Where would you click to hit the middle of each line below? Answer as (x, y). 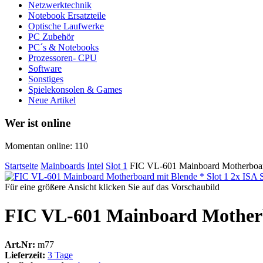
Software (45, 69)
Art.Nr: (20, 244)
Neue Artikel (52, 100)
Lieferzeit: (25, 255)
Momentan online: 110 (46, 146)
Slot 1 (117, 166)
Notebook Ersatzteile (67, 16)
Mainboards (63, 166)
